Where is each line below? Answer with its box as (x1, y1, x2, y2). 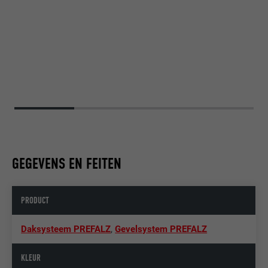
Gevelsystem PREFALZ (115, 224, 208, 235)
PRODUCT (21, 195, 50, 206)
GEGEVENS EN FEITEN (12, 154, 122, 173)
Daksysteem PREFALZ (21, 224, 111, 235)
